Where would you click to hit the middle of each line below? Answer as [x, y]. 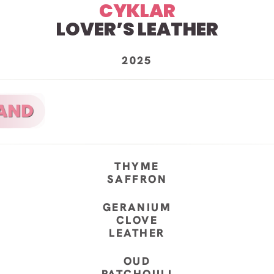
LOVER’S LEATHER [137, 30]
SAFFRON [137, 179]
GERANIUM [137, 207]
